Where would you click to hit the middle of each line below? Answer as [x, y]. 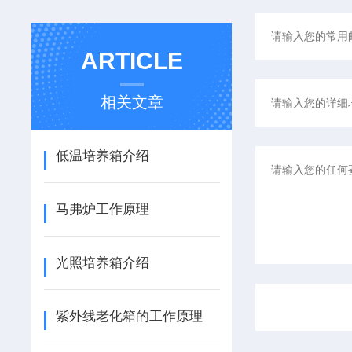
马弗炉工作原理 [102, 209]
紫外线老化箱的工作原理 [129, 316]
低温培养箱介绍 [102, 156]
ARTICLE [132, 61]
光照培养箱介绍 [102, 263]
